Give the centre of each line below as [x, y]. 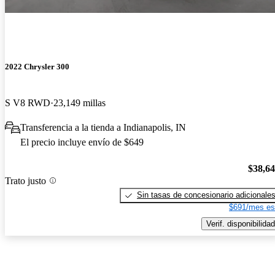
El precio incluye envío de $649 [82, 142]
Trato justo [25, 180]
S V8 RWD [28, 103]
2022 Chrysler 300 [37, 67]
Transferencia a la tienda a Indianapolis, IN [103, 128]
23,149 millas [79, 103]
